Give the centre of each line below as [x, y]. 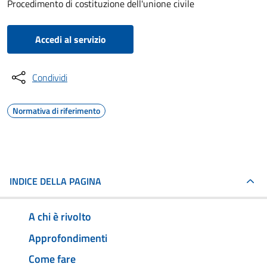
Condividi [50, 77]
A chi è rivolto [60, 216]
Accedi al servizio [70, 39]
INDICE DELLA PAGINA [55, 181]
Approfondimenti [68, 238]
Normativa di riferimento [56, 111]
